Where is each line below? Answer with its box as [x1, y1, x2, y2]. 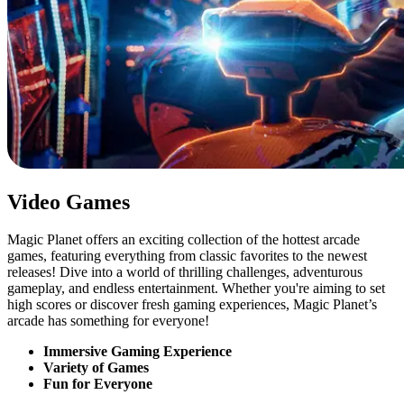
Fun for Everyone [43, 376, 152, 392]
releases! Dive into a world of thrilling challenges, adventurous [7, 264, 363, 280]
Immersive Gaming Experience [43, 344, 232, 360]
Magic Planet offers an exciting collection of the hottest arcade [7, 232, 360, 248]
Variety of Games [43, 360, 149, 376]
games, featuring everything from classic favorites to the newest [7, 248, 367, 264]
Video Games [7, 189, 130, 214]
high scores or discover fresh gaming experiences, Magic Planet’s [7, 297, 377, 313]
